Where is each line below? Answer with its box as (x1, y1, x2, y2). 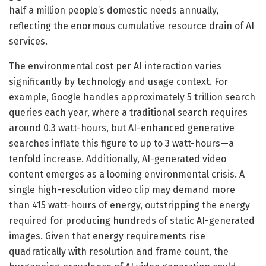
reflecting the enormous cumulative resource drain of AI (9, 20, 254, 31)
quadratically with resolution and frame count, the (9, 245, 229, 257)
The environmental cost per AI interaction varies (9, 60, 221, 72)
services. (9, 35, 47, 47)
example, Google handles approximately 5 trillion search (9, 91, 255, 103)
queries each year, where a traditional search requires (9, 106, 248, 118)
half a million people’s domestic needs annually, (9, 4, 218, 16)
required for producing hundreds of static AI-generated (9, 214, 255, 226)
